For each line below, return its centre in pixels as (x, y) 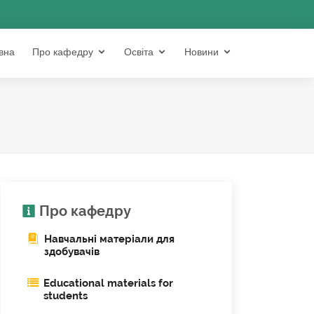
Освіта (139, 52)
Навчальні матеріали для (109, 239)
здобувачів (72, 252)
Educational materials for (108, 283)
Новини (202, 52)
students (66, 296)
